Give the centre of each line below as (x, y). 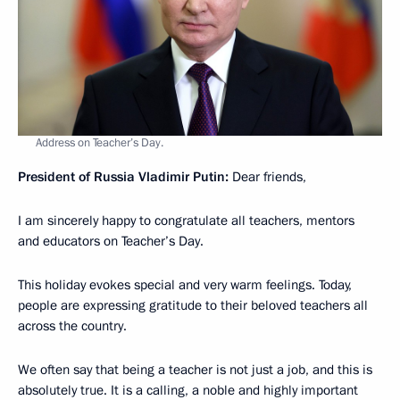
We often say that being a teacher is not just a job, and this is (195, 369)
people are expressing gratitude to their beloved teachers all (193, 305)
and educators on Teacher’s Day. (111, 241)
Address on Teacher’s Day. (100, 142)
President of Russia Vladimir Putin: (123, 176)
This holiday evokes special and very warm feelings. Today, (185, 284)
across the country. (72, 325)
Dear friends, (267, 176)
